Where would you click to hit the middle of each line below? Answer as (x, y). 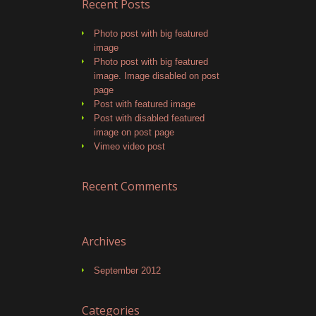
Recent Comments (130, 186)
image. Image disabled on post (157, 76)
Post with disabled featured (149, 118)
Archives (104, 241)
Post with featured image (145, 104)
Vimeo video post (129, 146)
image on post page (134, 132)
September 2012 (127, 271)
